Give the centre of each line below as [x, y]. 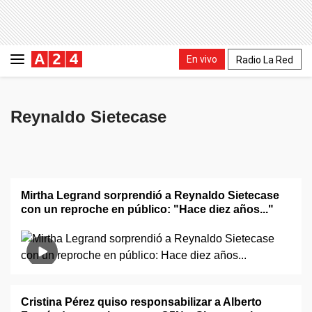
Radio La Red [265, 60]
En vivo [202, 59]
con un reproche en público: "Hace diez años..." [147, 209]
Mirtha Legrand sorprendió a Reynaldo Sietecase [150, 195]
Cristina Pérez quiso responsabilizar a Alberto [141, 302]
